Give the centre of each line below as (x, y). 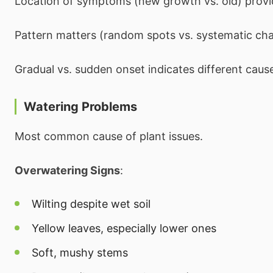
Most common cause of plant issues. (109, 136)
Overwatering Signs (67, 170)
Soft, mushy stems (80, 252)
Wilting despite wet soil (91, 204)
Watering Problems (80, 106)
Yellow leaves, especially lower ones (124, 228)
